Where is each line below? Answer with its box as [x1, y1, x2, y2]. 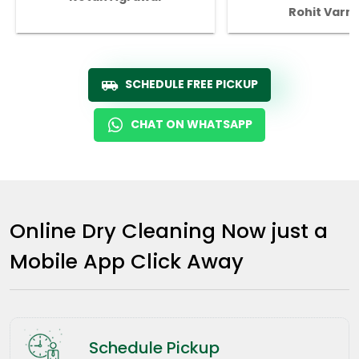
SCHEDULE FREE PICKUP [125, 75, 258, 92]
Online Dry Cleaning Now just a [10, 216, 328, 245]
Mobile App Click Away [10, 246, 244, 276]
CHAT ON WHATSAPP [131, 115, 252, 132]
